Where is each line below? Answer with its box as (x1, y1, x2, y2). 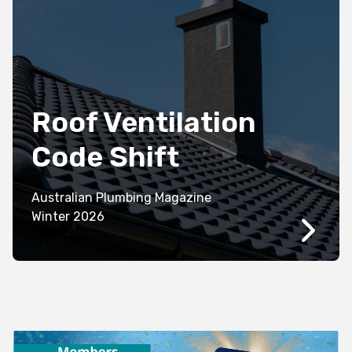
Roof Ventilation (31, 105, 256, 140)
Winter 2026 (73, 209, 104, 225)
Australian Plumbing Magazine (31, 190, 214, 206)
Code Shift (31, 140, 179, 174)
